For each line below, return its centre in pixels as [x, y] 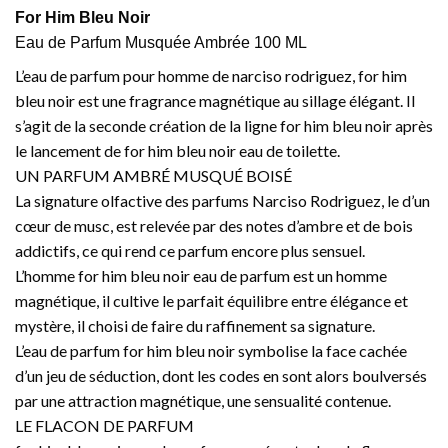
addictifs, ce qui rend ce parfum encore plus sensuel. [190, 250]
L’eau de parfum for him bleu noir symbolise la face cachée [211, 350]
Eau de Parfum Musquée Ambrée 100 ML [161, 42]
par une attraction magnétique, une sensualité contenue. [203, 400]
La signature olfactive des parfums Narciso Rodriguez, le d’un [222, 200]
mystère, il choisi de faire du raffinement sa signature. [195, 325]
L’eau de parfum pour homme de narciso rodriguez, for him [211, 75]
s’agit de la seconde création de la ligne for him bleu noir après [224, 125]
